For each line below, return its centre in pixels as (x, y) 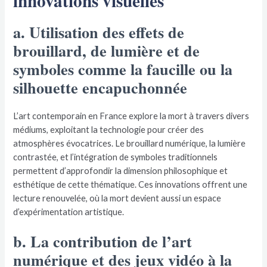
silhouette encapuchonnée (100, 88)
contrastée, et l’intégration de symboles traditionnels (116, 157)
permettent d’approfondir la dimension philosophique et (121, 171)
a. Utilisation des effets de (99, 32)
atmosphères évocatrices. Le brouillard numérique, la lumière (130, 144)
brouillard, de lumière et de (107, 51)
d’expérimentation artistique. (69, 212)
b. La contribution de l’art (103, 242)
